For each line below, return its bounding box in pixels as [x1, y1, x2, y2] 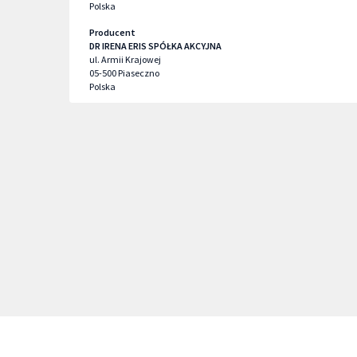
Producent [89, 26, 135, 38]
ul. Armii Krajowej [89, 53, 161, 65]
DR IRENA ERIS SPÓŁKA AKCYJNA [89, 40, 222, 52]
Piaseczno [118, 67, 159, 79]
